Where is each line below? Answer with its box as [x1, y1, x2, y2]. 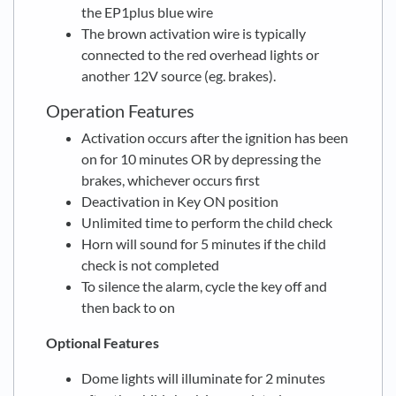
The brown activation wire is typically [81, 24, 306, 42]
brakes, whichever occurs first [81, 171, 260, 188]
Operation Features [46, 99, 194, 121]
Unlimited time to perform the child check [81, 213, 332, 231]
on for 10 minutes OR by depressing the [81, 149, 321, 167]
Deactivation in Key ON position [81, 192, 278, 209]
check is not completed [81, 255, 219, 273]
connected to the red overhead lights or [81, 45, 319, 63]
